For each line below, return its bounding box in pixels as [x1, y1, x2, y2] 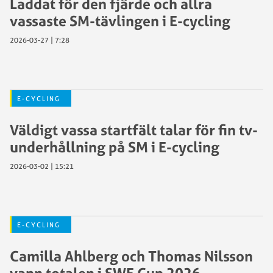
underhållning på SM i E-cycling [10, 138, 219, 156]
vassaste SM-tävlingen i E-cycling [10, 12, 230, 30]
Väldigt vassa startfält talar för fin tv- [10, 121, 258, 139]
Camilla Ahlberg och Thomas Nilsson [10, 247, 253, 265]
